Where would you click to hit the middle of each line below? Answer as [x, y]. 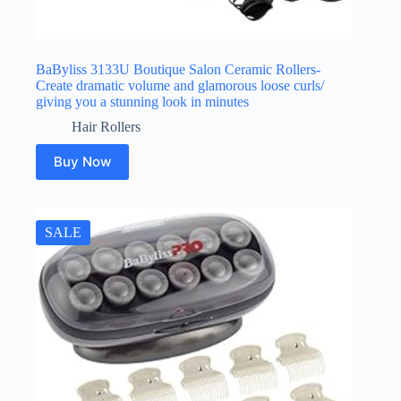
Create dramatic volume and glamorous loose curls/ [180, 85]
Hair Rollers [106, 126]
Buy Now [82, 162]
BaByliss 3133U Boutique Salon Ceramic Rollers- [178, 69]
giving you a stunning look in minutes [142, 101]
